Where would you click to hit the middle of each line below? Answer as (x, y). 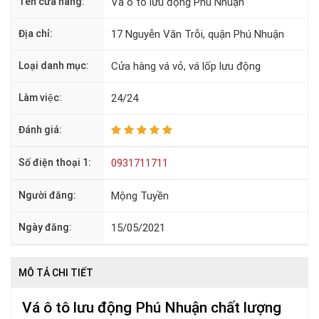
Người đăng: (47, 195)
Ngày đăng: (45, 227)
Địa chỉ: (36, 33)
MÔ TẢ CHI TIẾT (56, 273)
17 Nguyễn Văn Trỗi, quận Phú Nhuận (198, 34)
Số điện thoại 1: (55, 162)
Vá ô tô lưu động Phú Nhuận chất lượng (152, 308)
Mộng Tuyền (140, 196)
